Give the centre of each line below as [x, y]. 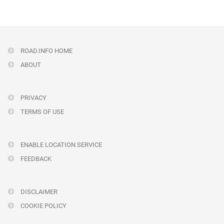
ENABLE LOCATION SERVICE [60, 145]
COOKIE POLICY [43, 206]
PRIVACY [33, 98]
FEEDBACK [35, 159]
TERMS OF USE [41, 112]
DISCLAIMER [38, 192]
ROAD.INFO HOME [46, 51]
